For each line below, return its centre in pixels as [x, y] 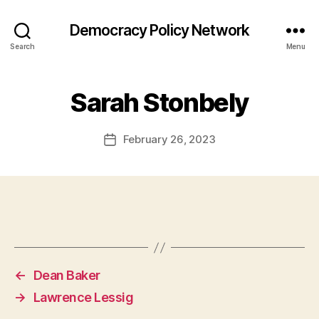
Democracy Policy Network [159, 30]
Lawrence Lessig [83, 297]
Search [22, 46]
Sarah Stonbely [159, 103]
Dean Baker [67, 275]
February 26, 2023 [169, 139]
